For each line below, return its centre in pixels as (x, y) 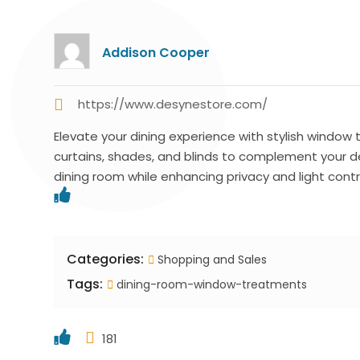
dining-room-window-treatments (211, 284)
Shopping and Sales (213, 259)
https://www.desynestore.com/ (173, 104)
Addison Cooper (156, 52)
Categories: (106, 259)
